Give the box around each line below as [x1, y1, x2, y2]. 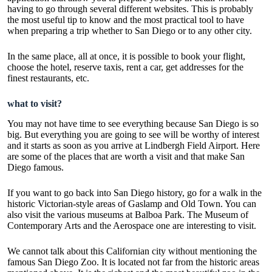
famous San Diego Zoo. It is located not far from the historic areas [7, 256, 259, 267]
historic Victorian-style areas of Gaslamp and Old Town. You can [7, 198, 256, 209]
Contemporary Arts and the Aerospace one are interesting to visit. [7, 220, 259, 231]
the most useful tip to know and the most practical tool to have [7, 14, 244, 25]
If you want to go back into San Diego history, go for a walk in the [7, 187, 262, 198]
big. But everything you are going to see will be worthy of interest [7, 129, 259, 140]
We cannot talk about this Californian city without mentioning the [7, 245, 257, 256]
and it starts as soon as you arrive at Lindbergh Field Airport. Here [7, 140, 260, 151]
